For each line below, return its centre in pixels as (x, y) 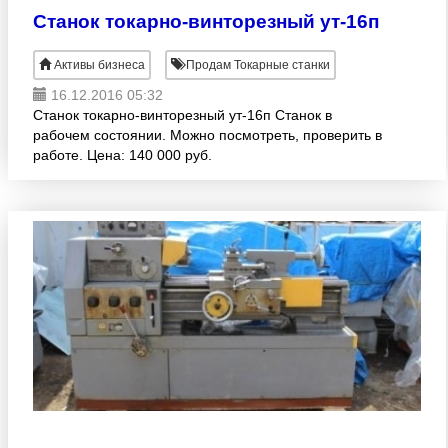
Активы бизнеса (99, 65)
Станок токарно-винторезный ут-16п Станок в (182, 115)
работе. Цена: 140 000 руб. (122, 155)
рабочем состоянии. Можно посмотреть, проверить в (207, 135)
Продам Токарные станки (256, 65)
